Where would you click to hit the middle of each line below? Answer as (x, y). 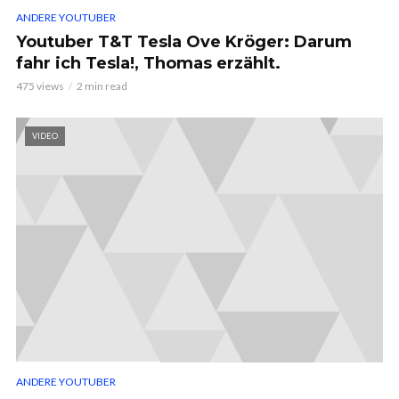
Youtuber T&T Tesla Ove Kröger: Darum (184, 42)
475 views (40, 86)
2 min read (102, 86)
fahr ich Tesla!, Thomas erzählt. (148, 64)
